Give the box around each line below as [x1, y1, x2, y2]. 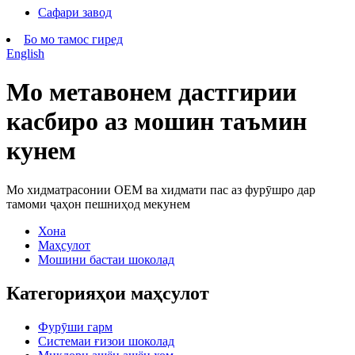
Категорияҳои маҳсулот [6, 282, 209, 303]
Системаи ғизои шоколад [38, 334, 174, 348]
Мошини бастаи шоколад [38, 252, 174, 266]
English [6, 47, 44, 60]
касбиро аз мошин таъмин [6, 107, 307, 136]
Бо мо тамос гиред [24, 32, 123, 46]
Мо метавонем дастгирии [6, 78, 296, 107]
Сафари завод [38, 6, 112, 19]
